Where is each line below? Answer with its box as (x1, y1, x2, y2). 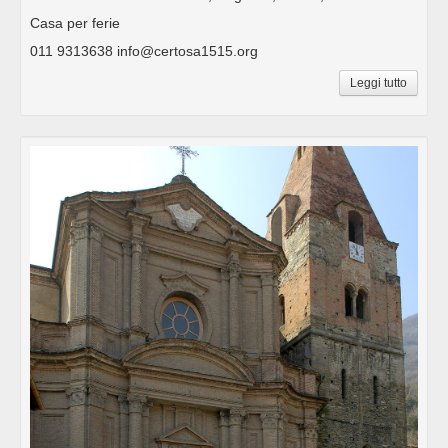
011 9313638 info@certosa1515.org (30, 42, 258, 59)
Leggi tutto (350, 75, 407, 90)
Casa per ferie (30, 14, 120, 31)
